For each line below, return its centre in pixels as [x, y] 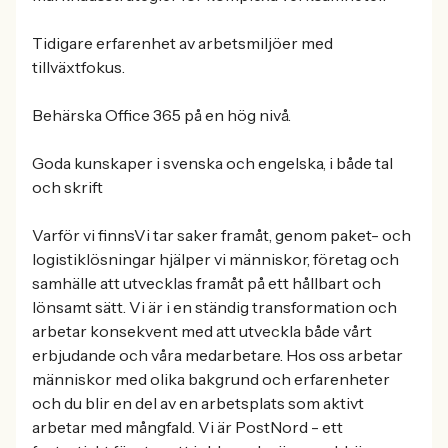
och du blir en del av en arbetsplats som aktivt [198, 403]
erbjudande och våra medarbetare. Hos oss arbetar [217, 355]
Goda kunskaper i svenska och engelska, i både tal [212, 163]
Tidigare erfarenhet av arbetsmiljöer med [182, 43]
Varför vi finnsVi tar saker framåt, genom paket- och [221, 235]
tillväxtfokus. [78, 67]
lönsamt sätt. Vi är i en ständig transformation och [214, 307]
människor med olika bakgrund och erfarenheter [211, 379]
